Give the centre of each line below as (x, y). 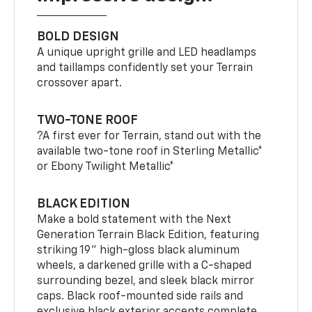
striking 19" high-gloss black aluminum (139, 250)
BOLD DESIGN (78, 37)
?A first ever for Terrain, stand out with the (149, 136)
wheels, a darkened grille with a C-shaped (145, 266)
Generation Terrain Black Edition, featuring (148, 235)
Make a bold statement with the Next (134, 220)
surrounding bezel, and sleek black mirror (146, 281)
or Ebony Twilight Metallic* (106, 167)
